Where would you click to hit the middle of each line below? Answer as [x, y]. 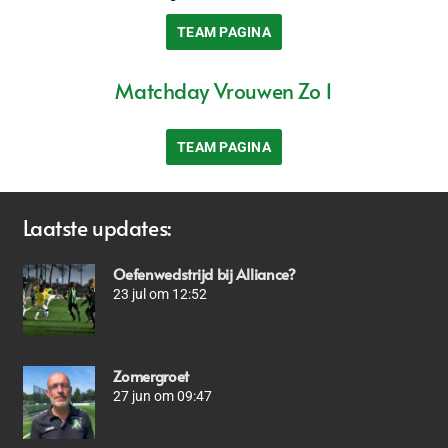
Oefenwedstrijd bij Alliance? [204, 273]
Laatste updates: [97, 228]
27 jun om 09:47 [163, 396]
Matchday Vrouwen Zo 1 [224, 91]
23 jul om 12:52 [160, 293]
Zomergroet [151, 376]
